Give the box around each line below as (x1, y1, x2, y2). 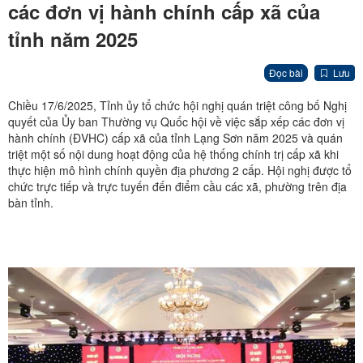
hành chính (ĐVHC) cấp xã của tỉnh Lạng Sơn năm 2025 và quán (8, 130, 343, 147)
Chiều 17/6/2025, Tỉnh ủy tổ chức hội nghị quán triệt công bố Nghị (8, 97, 347, 114)
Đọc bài (269, 66, 303, 80)
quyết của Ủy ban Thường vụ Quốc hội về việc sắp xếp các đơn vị (8, 113, 344, 130)
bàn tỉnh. (8, 194, 53, 211)
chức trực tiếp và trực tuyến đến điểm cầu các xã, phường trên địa (8, 178, 347, 195)
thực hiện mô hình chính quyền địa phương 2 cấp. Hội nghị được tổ (8, 162, 352, 179)
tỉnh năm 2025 (8, 25, 138, 53)
